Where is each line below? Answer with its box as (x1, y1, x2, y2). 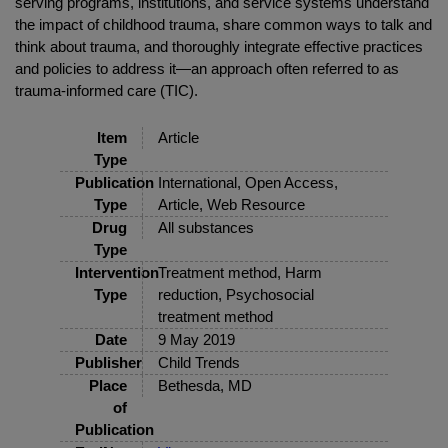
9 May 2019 (158, 331, 235, 349)
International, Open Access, (158, 174, 338, 192)
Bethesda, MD (158, 377, 252, 395)
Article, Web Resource (158, 196, 305, 214)
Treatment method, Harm (158, 264, 322, 282)
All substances (158, 219, 254, 237)
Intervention (75, 264, 159, 282)
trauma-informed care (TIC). (15, 81, 198, 99)
